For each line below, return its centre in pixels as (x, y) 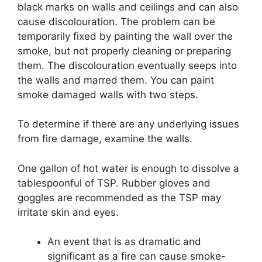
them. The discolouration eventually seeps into (127, 65)
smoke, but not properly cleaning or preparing (124, 51)
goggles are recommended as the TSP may (119, 197)
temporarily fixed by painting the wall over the (125, 36)
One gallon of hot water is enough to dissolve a (128, 168)
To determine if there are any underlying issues (128, 124)
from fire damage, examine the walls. (105, 139)
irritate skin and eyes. (68, 212)
